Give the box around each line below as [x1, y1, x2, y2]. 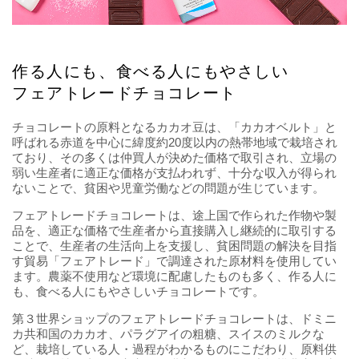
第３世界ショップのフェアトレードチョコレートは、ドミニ [12, 311, 337, 325]
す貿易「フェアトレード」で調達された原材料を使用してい [12, 253, 337, 268]
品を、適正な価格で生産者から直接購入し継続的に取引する [12, 223, 337, 237]
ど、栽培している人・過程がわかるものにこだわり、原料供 [12, 341, 337, 356]
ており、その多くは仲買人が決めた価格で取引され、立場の [12, 150, 337, 164]
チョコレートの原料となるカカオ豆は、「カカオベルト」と [12, 119, 337, 134]
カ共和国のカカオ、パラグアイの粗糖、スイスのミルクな [12, 326, 325, 341]
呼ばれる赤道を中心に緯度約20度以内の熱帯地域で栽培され [12, 135, 337, 149]
